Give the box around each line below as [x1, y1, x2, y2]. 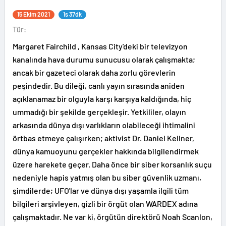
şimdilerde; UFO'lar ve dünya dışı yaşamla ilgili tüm [13, 186, 189, 195]
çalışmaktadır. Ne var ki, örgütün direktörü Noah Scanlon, [13, 212, 212, 221]
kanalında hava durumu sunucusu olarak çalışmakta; [13, 54, 195, 64]
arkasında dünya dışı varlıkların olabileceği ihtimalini [13, 120, 195, 130]
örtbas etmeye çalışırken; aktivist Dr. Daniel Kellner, [13, 133, 194, 143]
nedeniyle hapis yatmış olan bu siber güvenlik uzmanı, [13, 173, 201, 182]
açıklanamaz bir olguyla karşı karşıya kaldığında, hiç [13, 94, 191, 103]
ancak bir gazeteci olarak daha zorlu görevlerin [13, 68, 176, 77]
